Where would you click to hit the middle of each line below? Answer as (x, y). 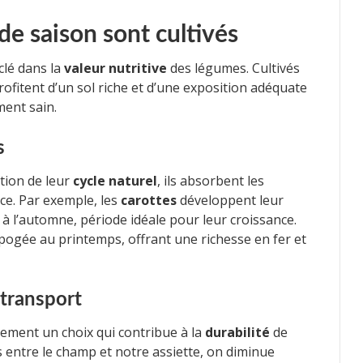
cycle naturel (115, 180)
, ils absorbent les (211, 180)
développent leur (230, 200)
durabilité (237, 332)
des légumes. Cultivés (233, 68)
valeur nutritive (115, 68)
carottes (149, 200)
